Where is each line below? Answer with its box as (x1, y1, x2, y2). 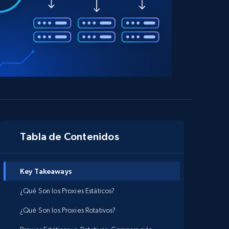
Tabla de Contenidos (20, 131, 119, 142)
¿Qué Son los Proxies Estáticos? (20, 187, 115, 195)
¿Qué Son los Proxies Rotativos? (20, 206, 116, 214)
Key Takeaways (20, 167, 72, 175)
